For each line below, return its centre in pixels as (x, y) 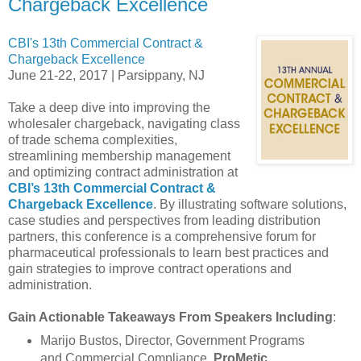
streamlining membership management (119, 156)
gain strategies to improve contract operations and (150, 268)
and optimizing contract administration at (123, 172)
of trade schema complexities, (93, 139)
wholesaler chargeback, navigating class (124, 123)
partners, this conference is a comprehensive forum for (162, 236)
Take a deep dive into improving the (109, 107)
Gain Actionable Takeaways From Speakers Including (170, 317)
